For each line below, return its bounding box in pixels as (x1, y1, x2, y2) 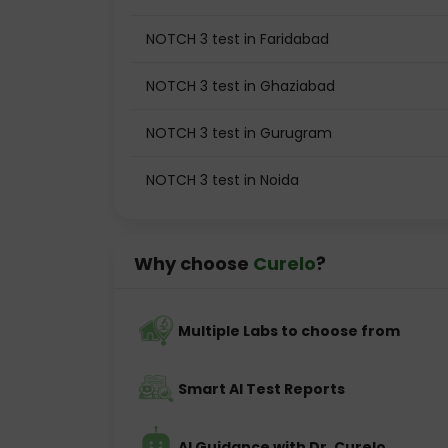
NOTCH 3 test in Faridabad (146, 29, 329, 49)
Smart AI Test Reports (178, 379, 345, 399)
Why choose (134, 251, 253, 276)
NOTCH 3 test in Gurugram (146, 123, 332, 143)
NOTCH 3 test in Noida (146, 170, 299, 190)
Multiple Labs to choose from (178, 321, 400, 341)
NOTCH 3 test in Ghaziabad (146, 76, 335, 96)
